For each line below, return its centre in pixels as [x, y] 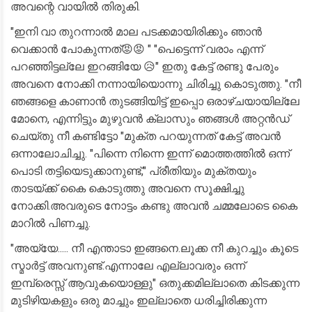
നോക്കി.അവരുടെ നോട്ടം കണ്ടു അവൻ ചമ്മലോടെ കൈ [154, 206]
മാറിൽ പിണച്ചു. [50, 223]
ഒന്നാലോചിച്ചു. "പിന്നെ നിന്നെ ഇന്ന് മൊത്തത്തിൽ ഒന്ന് [150, 154]
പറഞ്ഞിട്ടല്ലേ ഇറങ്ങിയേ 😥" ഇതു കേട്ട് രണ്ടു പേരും [145, 67]
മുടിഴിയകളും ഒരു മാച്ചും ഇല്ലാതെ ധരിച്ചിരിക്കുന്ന [139, 301]
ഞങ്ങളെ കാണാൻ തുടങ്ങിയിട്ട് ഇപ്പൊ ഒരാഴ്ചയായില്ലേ [155, 101]
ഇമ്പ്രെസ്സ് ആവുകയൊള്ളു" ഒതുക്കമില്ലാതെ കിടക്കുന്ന [155, 283]
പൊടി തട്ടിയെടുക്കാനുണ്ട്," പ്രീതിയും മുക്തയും [133, 171]
